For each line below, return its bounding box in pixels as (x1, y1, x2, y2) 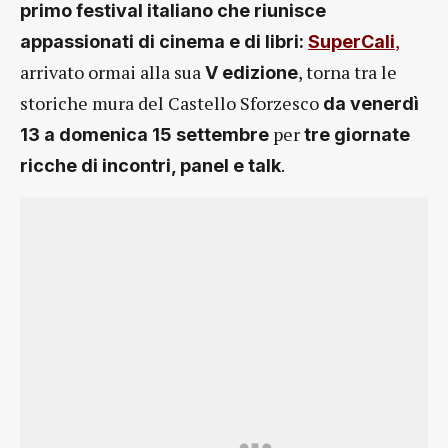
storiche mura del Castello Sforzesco (20, 91, 323, 115)
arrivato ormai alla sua (20, 60, 205, 84)
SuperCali (308, 31, 395, 52)
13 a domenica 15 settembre (20, 124, 269, 145)
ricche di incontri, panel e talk (20, 155, 281, 176)
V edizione (205, 62, 298, 83)
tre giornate (304, 124, 410, 145)
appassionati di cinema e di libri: (20, 31, 308, 52)
